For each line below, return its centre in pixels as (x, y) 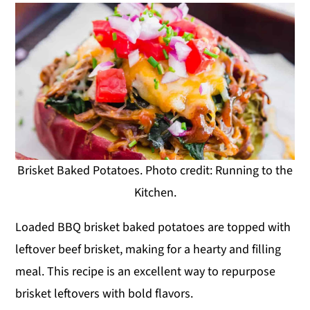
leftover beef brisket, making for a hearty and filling (148, 249)
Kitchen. (155, 192)
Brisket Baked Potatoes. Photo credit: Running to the (155, 170)
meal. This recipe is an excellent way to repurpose (146, 271)
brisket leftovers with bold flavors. (104, 293)
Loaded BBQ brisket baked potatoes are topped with (153, 227)
